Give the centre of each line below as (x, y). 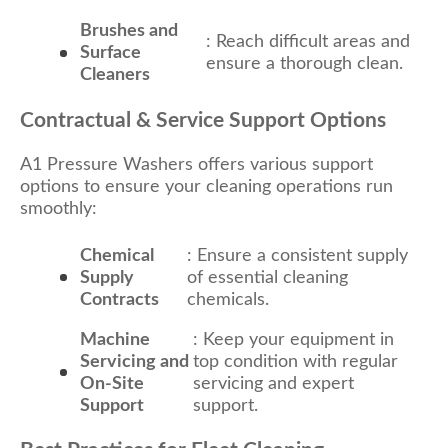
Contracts (119, 299)
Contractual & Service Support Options (203, 120)
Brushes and (129, 31)
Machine (115, 339)
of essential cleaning (268, 277)
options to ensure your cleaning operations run (206, 186)
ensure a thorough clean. (305, 64)
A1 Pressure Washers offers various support (196, 164)
